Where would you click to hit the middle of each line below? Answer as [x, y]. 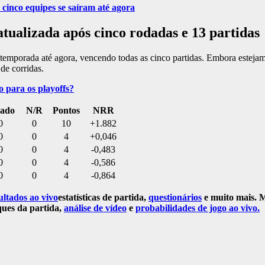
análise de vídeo [95, 208]
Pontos [66, 111]
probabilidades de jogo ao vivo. [198, 208]
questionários [175, 198]
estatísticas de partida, [103, 198]
